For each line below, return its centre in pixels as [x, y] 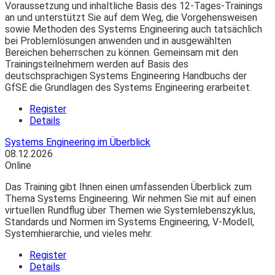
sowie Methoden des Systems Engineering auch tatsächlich [134, 29]
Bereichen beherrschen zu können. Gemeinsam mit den [122, 53]
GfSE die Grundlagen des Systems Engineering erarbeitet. [128, 88]
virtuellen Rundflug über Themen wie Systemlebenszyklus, [130, 211]
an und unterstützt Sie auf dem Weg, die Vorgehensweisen [131, 18]
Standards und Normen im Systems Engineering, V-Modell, [130, 222]
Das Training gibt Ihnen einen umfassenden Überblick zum [128, 187]
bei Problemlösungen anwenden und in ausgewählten [118, 41]
